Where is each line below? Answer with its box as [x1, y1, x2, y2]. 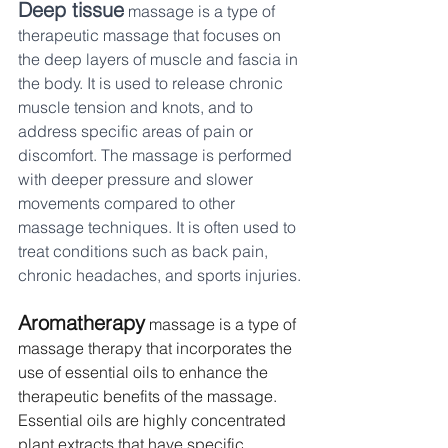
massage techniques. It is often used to [18, 217, 300, 238]
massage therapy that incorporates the [18, 338, 296, 359]
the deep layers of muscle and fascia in [18, 49, 302, 70]
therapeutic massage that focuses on [18, 25, 285, 46]
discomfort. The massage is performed [18, 145, 296, 166]
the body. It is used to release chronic [18, 73, 287, 94]
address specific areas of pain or [18, 121, 257, 142]
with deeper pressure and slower [18, 169, 257, 190]
